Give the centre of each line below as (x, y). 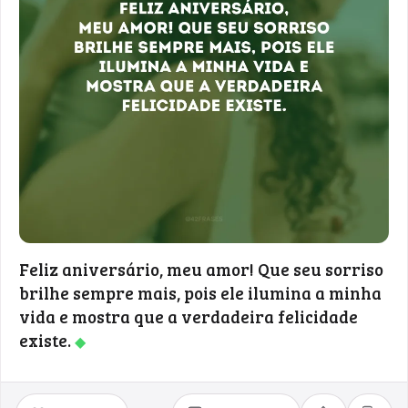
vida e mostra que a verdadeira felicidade (189, 316)
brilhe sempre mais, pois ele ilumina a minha (200, 292)
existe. (47, 340)
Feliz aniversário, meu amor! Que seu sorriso (201, 269)
